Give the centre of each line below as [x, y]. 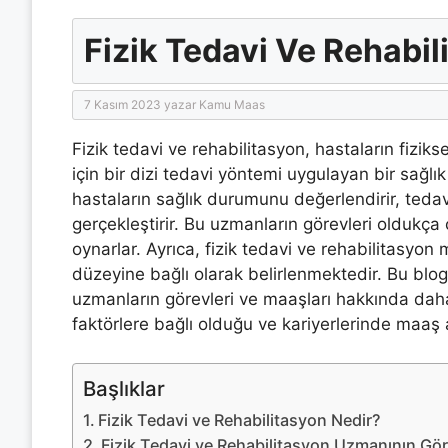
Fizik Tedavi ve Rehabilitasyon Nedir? [239, 419]
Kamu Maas [232, 104]
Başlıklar [124, 388]
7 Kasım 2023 [122, 104]
